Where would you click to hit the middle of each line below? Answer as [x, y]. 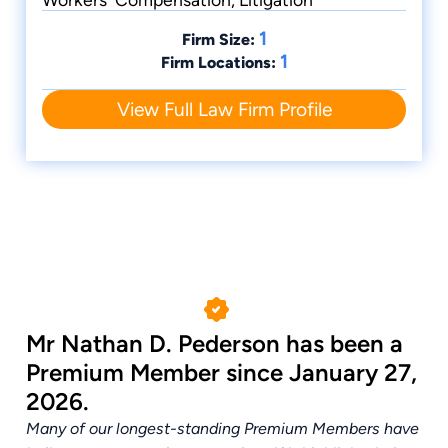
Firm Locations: [218, 63]
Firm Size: [218, 40]
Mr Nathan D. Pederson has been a [214, 344]
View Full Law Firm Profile [224, 110]
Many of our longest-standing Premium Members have [222, 429]
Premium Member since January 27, [221, 373]
